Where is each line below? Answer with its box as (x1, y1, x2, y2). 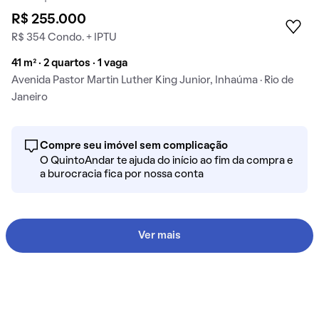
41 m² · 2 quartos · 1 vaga (11, 58, 127, 69)
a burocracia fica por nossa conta (40, 169, 204, 180)
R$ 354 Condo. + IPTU (11, 33, 117, 43)
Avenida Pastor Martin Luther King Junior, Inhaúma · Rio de (11, 75, 293, 86)
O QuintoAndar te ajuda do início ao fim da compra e (40, 156, 293, 167)
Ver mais (138, 231, 181, 241)
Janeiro (11, 93, 48, 103)
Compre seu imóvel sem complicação (40, 141, 228, 152)
